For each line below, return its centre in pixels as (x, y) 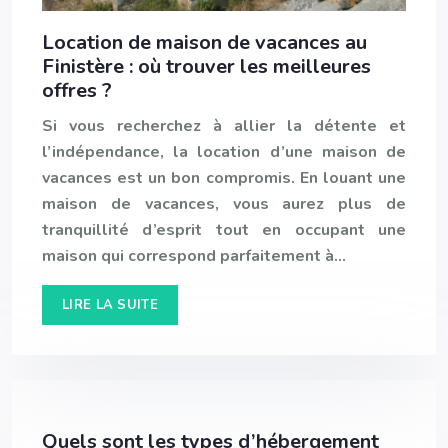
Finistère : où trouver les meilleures (206, 67)
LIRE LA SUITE (110, 305)
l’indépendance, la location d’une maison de (224, 152)
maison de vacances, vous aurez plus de (224, 204)
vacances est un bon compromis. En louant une (224, 178)
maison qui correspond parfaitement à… (194, 256)
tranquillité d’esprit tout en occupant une (224, 230)
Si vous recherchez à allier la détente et (224, 126)
